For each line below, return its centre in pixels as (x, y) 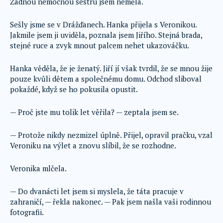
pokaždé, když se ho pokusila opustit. (74, 89)
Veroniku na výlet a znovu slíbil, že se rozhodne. (93, 145)
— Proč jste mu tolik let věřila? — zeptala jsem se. (94, 112)
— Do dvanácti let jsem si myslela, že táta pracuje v (97, 191)
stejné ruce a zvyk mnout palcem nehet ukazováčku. (100, 45)
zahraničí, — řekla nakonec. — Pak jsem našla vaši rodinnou (111, 202)
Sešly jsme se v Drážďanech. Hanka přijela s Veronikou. (103, 24)
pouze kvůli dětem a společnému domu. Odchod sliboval (106, 79)
